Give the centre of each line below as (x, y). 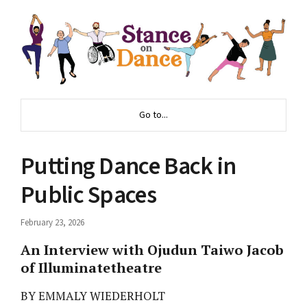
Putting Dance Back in (128, 166)
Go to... (153, 115)
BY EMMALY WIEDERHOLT (93, 295)
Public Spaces (88, 195)
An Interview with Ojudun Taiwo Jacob (152, 249)
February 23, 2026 (52, 222)
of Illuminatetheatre (91, 267)
